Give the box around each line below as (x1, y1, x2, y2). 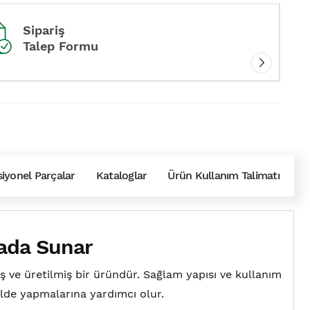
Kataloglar (95, 169, 147, 182)
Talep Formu (23, 39, 99, 53)
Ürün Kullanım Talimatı (167, 169, 280, 182)
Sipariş (23, 23, 66, 37)
